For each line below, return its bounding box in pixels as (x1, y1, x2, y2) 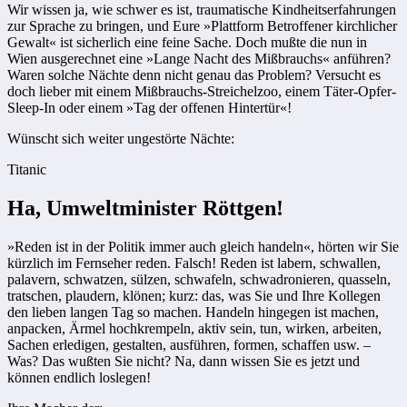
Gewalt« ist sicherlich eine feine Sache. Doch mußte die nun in (7, 34, 367, 50)
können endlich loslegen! (7, 369, 151, 385)
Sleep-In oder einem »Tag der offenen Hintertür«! (7, 99, 292, 115)
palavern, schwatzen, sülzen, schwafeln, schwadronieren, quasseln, (7, 271, 391, 287)
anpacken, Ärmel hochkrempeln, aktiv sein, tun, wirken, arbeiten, (7, 320, 382, 336)
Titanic (7, 161, 46, 177)
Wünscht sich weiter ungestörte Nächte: (7, 130, 234, 146)
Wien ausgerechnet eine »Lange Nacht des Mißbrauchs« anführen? (7, 50, 391, 66)
